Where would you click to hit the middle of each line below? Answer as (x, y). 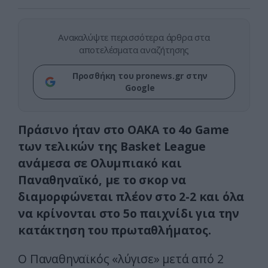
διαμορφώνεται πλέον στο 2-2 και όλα (131, 197)
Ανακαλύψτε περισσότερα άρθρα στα (134, 37)
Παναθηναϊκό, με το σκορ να (102, 180)
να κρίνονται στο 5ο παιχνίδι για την (129, 214)
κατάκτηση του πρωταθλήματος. (115, 230)
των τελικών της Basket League (112, 147)
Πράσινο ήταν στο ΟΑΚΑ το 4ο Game (124, 130)
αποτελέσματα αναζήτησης (134, 50)
